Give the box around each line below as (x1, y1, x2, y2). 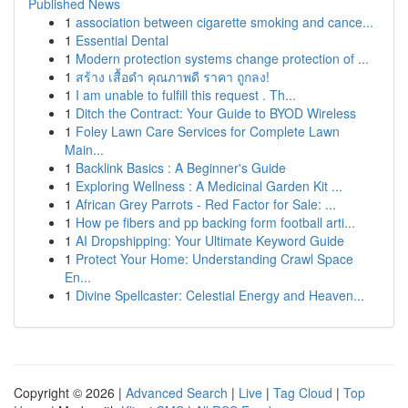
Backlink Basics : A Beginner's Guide (76, 158, 286, 177)
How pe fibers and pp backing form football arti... (76, 213, 355, 231)
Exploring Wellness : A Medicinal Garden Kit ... (76, 177, 342, 195)
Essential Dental (76, 31, 168, 49)
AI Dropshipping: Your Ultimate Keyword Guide (76, 231, 344, 250)
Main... (65, 140, 104, 158)
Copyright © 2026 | (14, 383, 126, 402)
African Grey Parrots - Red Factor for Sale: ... (76, 195, 336, 213)
